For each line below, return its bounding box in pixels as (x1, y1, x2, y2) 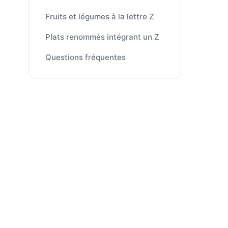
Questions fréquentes (45, 52, 126, 62)
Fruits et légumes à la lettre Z (45, 12, 154, 21)
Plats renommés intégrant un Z (45, 32, 159, 42)
